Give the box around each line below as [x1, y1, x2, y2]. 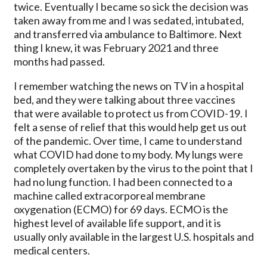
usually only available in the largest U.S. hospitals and [13, 229, 254, 243]
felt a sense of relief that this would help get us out [13, 120, 247, 133]
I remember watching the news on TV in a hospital [13, 79, 244, 92]
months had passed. [13, 54, 105, 68]
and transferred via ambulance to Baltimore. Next [13, 27, 242, 41]
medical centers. [13, 243, 90, 257]
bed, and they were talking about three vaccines [13, 92, 235, 106]
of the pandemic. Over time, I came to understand [13, 133, 242, 147]
